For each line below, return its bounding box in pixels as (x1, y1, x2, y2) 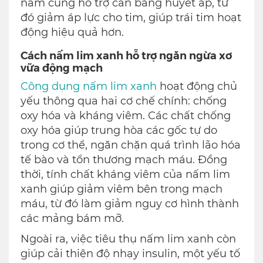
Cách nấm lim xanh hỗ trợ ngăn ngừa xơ (21, 48, 232, 63)
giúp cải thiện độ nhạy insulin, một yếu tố (21, 247, 240, 261)
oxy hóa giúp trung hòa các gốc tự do (21, 124, 217, 137)
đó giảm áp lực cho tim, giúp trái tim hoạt (21, 11, 241, 25)
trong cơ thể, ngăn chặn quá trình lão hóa (21, 139, 241, 152)
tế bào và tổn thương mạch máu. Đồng (21, 153, 227, 167)
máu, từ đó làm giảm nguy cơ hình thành (21, 197, 239, 211)
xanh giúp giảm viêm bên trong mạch (21, 183, 222, 196)
